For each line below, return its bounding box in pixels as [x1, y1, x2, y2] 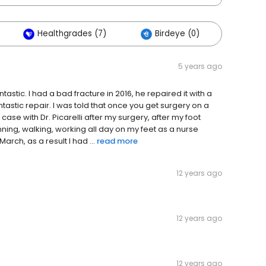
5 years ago [178, 61, 222, 72]
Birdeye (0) [155, 28, 199, 40]
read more [97, 135, 138, 147]
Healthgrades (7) [37, 28, 106, 40]
